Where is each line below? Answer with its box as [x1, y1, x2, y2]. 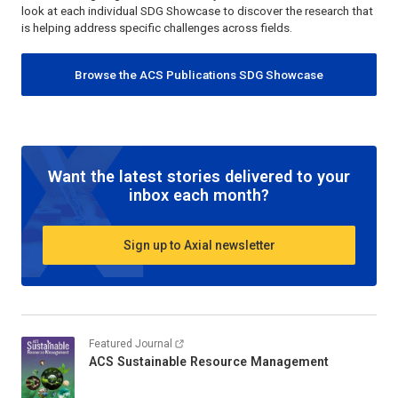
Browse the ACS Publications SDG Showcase [75, 68, 323, 82]
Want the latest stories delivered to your [48, 167, 350, 187]
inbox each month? [129, 186, 269, 205]
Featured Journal [89, 338, 172, 351]
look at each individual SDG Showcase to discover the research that [21, 4, 373, 19]
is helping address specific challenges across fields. [21, 21, 292, 36]
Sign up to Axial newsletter [123, 237, 275, 252]
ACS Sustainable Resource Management [89, 354, 329, 370]
